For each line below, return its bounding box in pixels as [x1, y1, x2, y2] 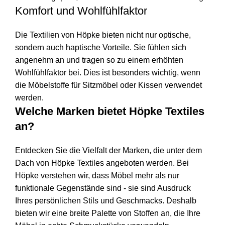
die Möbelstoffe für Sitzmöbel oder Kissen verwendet [15, 80, 202, 89]
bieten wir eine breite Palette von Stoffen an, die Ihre [15, 208, 200, 217]
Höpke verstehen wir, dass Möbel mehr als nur [15, 171, 179, 180]
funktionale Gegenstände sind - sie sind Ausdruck [15, 183, 191, 192]
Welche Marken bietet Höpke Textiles [15, 104, 204, 118]
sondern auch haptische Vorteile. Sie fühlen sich [15, 43, 186, 52]
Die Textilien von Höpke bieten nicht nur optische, [15, 30, 191, 39]
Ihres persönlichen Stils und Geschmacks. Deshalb [15, 196, 196, 205]
